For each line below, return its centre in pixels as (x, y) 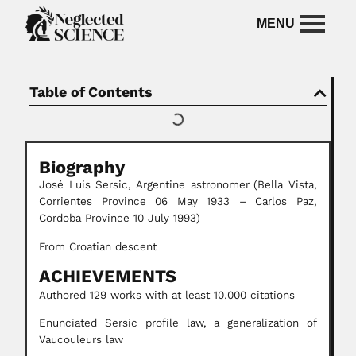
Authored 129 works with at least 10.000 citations (167, 296)
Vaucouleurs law (81, 340)
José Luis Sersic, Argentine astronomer (144, 185)
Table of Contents (91, 93)
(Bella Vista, (286, 185)
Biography (82, 168)
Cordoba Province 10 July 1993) (120, 219)
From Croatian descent (98, 246)
